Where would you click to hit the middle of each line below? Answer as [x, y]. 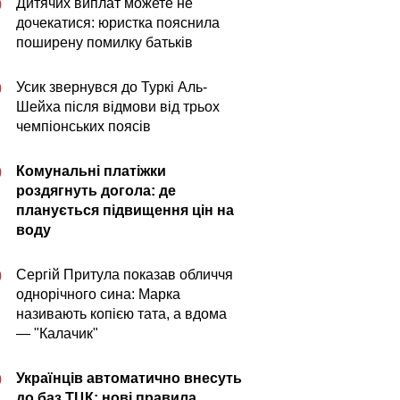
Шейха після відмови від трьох [118, 107]
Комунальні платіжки [91, 171]
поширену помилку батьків [104, 42]
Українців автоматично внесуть [129, 378]
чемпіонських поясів [83, 126]
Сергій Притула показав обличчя [125, 275]
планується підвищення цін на [125, 210]
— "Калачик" [57, 333]
